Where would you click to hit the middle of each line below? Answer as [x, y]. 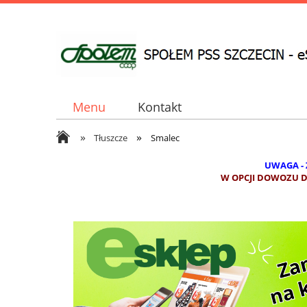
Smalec [165, 138]
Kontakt [159, 107]
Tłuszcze [111, 138]
